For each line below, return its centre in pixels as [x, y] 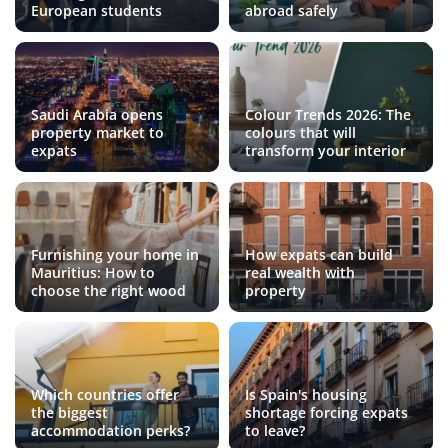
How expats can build [319, 255]
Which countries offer [105, 395]
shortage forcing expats [326, 413]
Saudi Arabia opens [97, 115]
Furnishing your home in [115, 255]
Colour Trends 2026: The [328, 115]
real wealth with [300, 273]
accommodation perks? [110, 431]
